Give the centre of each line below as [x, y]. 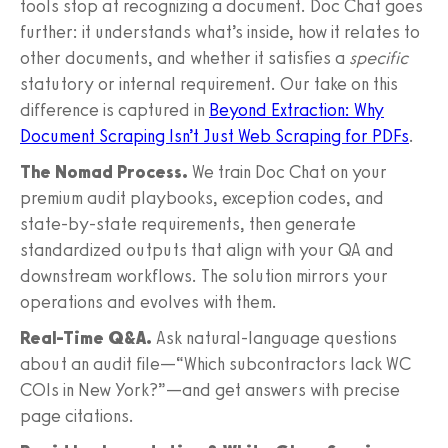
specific [378, 57]
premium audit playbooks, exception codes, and [202, 197]
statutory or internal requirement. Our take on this [209, 83]
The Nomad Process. [104, 171]
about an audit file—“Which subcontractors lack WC [215, 363]
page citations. [77, 415]
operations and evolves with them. [148, 301]
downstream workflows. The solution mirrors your [204, 275]
